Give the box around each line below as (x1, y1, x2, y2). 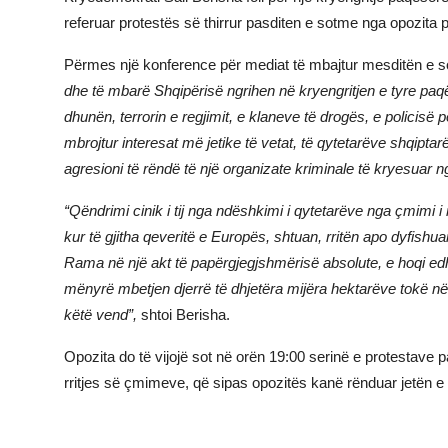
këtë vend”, (64, 306, 137, 323)
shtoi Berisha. (137, 306, 230, 323)
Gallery (15, 63, 63, 87)
